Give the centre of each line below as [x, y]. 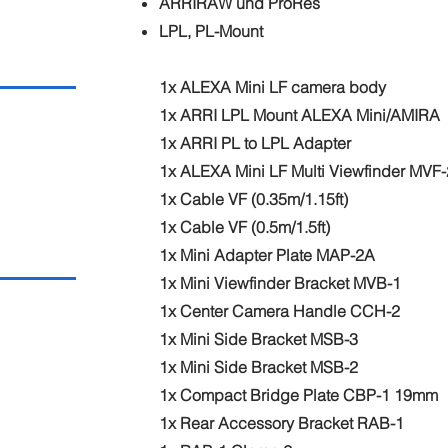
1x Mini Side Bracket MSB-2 [259, 367]
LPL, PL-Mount [211, 31]
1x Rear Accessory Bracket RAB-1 [282, 423]
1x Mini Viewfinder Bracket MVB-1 [280, 283]
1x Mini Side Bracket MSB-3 [259, 339]
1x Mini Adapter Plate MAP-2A [267, 255]
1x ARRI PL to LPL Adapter [255, 143]
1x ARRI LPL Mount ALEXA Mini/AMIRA [300, 115]
